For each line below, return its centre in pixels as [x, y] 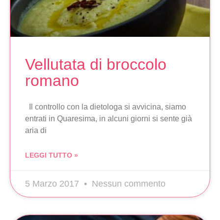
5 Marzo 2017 [53, 184]
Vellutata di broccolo [96, 65]
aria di [36, 131]
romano [52, 81]
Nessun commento [127, 184]
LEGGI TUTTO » [52, 155]
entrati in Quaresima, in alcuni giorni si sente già [109, 119]
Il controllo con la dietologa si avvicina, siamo [106, 107]
